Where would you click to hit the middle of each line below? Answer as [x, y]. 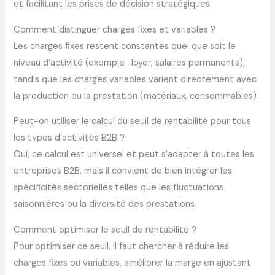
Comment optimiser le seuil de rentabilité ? [105, 230]
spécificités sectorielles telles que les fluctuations [119, 188]
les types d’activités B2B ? [69, 138]
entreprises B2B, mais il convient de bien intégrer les [123, 171]
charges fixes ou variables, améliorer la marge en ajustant [133, 263]
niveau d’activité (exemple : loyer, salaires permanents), [130, 63]
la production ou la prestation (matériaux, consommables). [136, 96]
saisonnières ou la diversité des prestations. [105, 204]
